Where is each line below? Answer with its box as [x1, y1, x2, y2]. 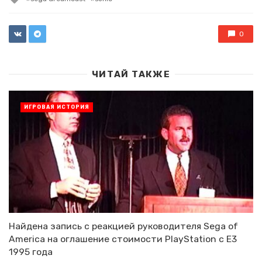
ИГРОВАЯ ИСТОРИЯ [24, 104, 89, 111]
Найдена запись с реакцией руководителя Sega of [9, 220, 238, 232]
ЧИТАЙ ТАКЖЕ [92, 68, 170, 80]
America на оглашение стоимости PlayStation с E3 [9, 233, 237, 245]
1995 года [9, 246, 53, 258]
